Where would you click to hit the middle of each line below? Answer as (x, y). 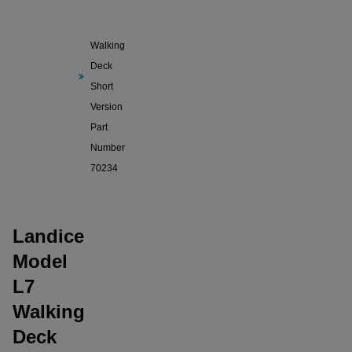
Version (106, 107)
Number (108, 148)
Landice (48, 236)
